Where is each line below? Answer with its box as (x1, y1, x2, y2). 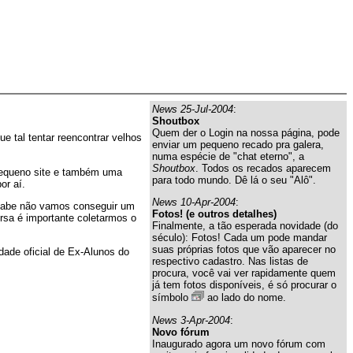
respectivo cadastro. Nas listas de (152, 255, 308, 268)
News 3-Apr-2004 (152, 314, 230, 326)
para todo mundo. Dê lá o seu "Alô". (152, 174, 316, 186)
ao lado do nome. (204, 292, 286, 304)
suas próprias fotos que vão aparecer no (152, 243, 336, 256)
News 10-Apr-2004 (152, 196, 236, 209)
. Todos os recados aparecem (195, 162, 331, 174)
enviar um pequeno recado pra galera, (152, 139, 324, 150)
